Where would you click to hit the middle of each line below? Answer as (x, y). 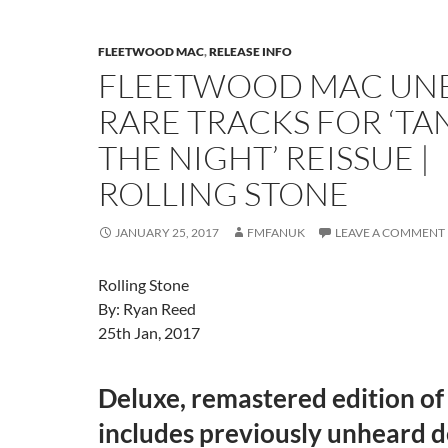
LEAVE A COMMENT (390, 232)
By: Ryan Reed (147, 308)
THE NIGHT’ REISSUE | (264, 157)
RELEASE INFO (250, 51)
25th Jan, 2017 (149, 332)
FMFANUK (276, 232)
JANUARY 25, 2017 (167, 232)
